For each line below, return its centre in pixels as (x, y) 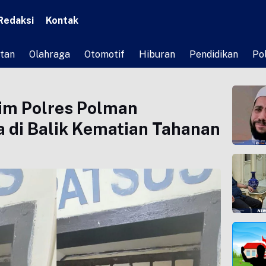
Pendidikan (214, 55)
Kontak (62, 21)
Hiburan (157, 55)
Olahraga (50, 55)
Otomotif (104, 55)
